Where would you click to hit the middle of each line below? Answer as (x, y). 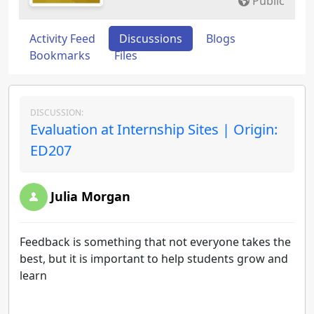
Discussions (151, 39)
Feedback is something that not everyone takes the (155, 242)
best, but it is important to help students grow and (154, 259)
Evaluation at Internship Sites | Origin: (154, 129)
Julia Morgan (90, 196)
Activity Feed (62, 39)
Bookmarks (60, 55)
